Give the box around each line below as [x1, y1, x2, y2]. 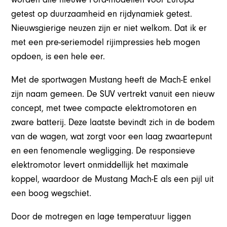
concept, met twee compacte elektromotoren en [11, 102, 197, 113]
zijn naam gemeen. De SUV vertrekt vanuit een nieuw [11, 88, 215, 99]
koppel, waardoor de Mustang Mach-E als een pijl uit [11, 173, 214, 184]
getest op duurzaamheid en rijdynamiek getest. [11, 8, 193, 19]
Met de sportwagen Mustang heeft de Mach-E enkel [11, 74, 211, 85]
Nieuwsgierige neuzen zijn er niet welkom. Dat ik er [11, 22, 207, 33]
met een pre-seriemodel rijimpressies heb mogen [11, 36, 201, 48]
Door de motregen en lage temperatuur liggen [11, 211, 192, 222]
